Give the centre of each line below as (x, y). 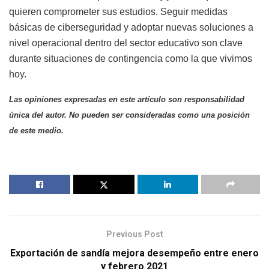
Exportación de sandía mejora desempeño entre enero (134, 253)
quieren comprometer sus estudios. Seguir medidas (118, 12)
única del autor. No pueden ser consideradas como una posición (129, 115)
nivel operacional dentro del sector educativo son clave (126, 43)
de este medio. (36, 131)
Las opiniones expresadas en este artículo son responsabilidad (127, 100)
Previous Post (134, 234)
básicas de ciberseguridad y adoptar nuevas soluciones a (131, 28)
